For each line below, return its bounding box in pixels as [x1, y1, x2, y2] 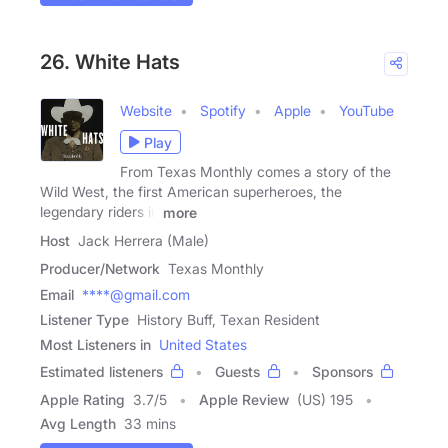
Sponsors [312, 362, 373, 380]
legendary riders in [40, 203, 159, 221]
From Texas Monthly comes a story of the [120, 163, 391, 181]
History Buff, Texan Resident [137, 310, 320, 328]
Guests [215, 362, 260, 380]
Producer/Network [40, 259, 160, 277]
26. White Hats [40, 50, 180, 75]
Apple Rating [40, 390, 125, 408]
